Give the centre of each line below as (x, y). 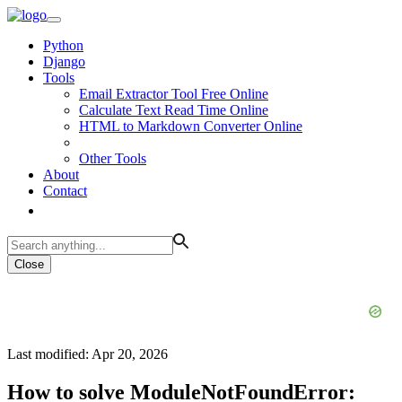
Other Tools (113, 158)
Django (64, 61)
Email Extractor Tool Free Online (174, 94)
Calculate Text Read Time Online (174, 110)
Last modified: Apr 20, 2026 (87, 354)
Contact (65, 191)
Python (63, 45)
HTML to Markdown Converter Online (191, 126)
